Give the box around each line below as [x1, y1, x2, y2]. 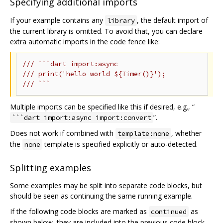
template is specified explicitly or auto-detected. [42, 139, 198, 149]
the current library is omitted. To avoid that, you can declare [10, 26, 203, 36]
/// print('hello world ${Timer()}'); [22, 69, 166, 78]
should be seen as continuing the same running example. [10, 191, 193, 201]
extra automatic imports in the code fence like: [10, 36, 160, 46]
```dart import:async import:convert [12, 112, 151, 122]
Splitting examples [10, 162, 91, 174]
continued [151, 207, 187, 217]
